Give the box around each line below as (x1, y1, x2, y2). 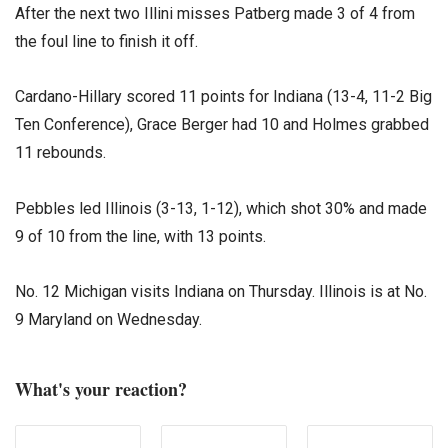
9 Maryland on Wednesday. (15, 309, 202, 329)
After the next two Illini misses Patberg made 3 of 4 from (15, 4, 415, 24)
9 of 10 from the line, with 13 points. (15, 226, 266, 246)
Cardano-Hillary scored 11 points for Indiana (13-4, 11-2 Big (15, 87, 432, 107)
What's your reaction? (15, 375, 187, 402)
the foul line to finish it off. (15, 32, 198, 52)
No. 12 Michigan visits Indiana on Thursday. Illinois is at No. (15, 281, 427, 301)
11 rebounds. (15, 143, 106, 163)
